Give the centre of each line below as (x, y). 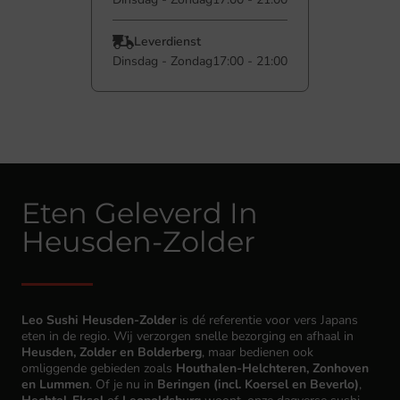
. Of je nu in (123, 384)
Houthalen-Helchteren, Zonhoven (272, 368)
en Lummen (55, 384)
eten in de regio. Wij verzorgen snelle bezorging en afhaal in (187, 336)
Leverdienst (167, 42)
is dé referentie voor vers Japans (267, 320)
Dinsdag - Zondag (162, 61)
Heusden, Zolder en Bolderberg (112, 352)
